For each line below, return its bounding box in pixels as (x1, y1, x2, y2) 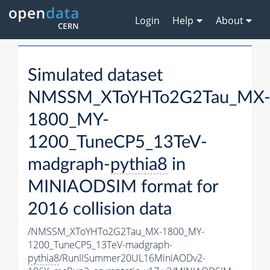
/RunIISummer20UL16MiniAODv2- (59, 251, 206, 265)
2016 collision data (28, 201, 172, 219)
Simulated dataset (28, 67, 163, 85)
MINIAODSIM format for (28, 178, 218, 196)
